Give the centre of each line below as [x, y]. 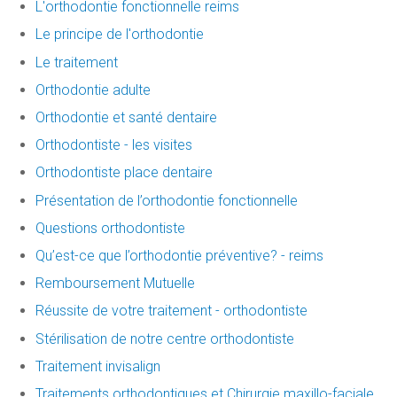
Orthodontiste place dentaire [124, 173]
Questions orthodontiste [110, 228]
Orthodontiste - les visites [114, 145]
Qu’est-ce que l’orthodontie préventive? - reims [179, 255]
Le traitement [77, 62]
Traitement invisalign [98, 366]
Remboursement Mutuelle [115, 284]
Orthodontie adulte [93, 90]
